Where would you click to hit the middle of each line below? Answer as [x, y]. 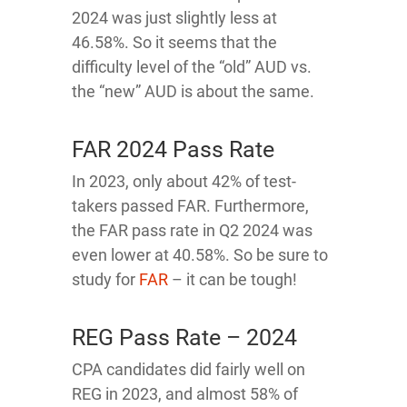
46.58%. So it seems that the [174, 42]
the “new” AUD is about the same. [193, 91]
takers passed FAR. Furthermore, [190, 205]
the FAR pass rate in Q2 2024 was [192, 230]
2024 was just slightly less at [174, 17]
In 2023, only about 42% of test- [184, 181]
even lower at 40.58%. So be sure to [200, 254]
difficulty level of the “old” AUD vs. [192, 66]
